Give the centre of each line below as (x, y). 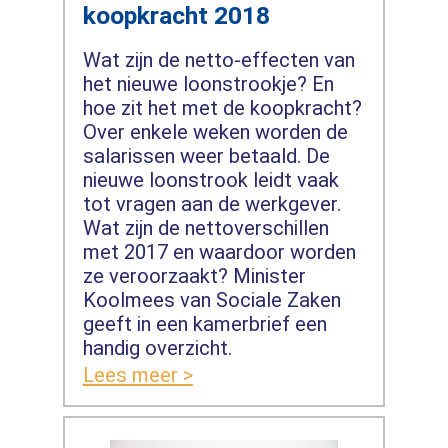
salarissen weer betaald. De (206, 155)
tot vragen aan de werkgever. (211, 203)
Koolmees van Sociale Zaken (211, 299)
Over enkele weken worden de (215, 131)
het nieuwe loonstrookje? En (208, 83)
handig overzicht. (157, 347)
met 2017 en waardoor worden (219, 251)
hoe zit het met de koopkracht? (222, 107)
